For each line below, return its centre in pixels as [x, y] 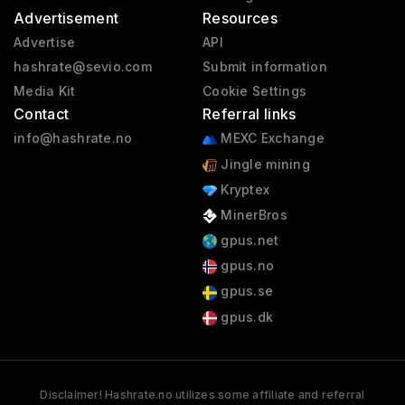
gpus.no [245, 266]
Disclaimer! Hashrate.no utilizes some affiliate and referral [202, 394]
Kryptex [243, 189]
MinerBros [252, 214]
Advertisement [66, 19]
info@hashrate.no [73, 138]
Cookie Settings [254, 91]
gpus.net [248, 240]
